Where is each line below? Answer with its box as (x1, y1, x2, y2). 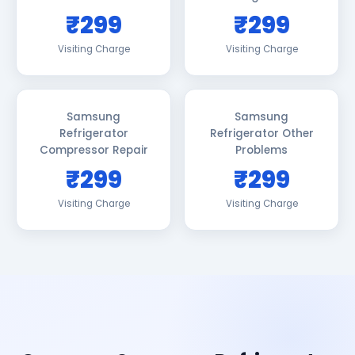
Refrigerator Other (209, 126, 314, 141)
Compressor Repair (39, 143, 148, 158)
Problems (235, 143, 288, 158)
